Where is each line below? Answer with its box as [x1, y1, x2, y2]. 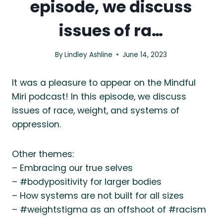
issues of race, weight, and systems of [12, 104, 179, 116]
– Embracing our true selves [12, 162, 133, 174]
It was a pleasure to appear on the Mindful [12, 76, 196, 89]
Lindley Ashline [64, 50, 113, 59]
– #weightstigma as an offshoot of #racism [12, 203, 206, 216]
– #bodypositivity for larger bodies [12, 175, 162, 188]
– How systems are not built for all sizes [12, 189, 184, 202]
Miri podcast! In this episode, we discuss [12, 90, 186, 103]
